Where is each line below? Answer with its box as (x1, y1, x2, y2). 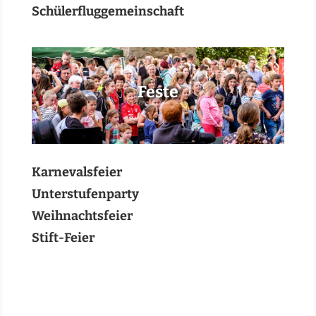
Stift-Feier (31, 230, 95, 245)
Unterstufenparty (31, 186, 139, 202)
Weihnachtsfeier (31, 208, 133, 224)
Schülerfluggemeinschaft (31, 4, 184, 19)
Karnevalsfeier (31, 164, 122, 180)
